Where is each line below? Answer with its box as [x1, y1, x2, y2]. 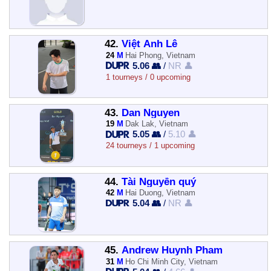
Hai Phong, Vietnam [125, 50, 196, 60]
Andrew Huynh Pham [121, 244, 223, 256]
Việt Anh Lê [121, 38, 177, 50]
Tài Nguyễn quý [121, 175, 196, 188]
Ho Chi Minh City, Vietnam [125, 256, 218, 266]
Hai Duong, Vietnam [125, 188, 196, 197]
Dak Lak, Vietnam [125, 119, 189, 129]
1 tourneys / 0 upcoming [105, 72, 191, 82]
